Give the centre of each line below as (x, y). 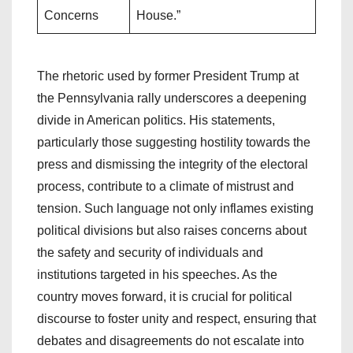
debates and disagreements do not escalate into (171, 340)
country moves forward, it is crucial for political (165, 296)
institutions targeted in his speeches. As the (157, 274)
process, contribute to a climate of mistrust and (165, 186)
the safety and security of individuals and (150, 252)
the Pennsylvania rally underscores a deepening (172, 98)
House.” (158, 15)
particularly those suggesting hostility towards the (174, 142)
